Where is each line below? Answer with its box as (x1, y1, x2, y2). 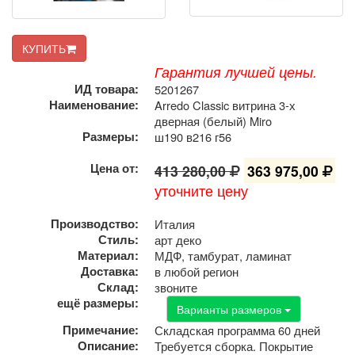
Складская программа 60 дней (155, 321, 320, 338)
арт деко (155, 231, 201, 248)
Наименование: (49, 96, 139, 113)
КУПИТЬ (22, 40, 66, 56)
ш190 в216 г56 (155, 128, 231, 145)
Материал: (78, 246, 139, 264)
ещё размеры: (57, 294, 139, 311)
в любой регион (155, 262, 239, 280)
